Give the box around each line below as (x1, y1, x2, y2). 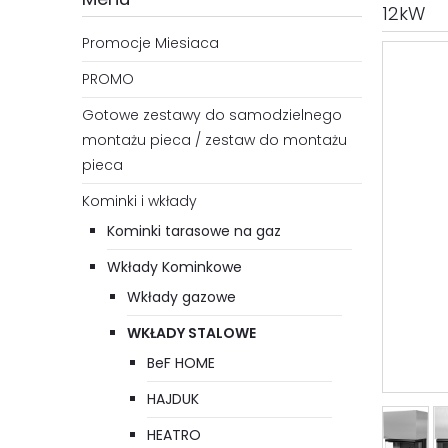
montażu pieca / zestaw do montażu (82, 130, 347, 151)
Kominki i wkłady (82, 191, 197, 212)
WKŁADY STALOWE (127, 323, 256, 344)
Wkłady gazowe (127, 287, 236, 308)
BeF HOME (147, 353, 215, 374)
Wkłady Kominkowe (107, 257, 242, 278)
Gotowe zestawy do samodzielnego (82, 105, 342, 126)
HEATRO (147, 425, 201, 446)
